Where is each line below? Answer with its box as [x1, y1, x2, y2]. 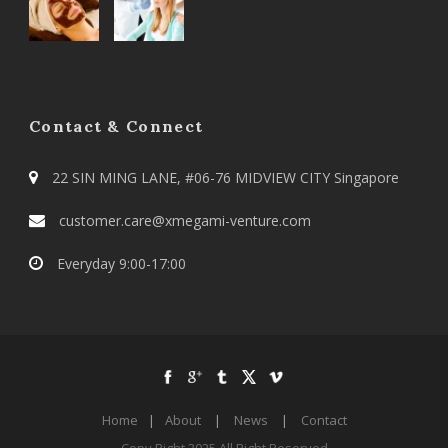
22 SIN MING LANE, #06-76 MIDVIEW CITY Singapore [48, 167, 399, 187]
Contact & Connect [29, 115, 204, 136]
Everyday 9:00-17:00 [53, 253, 186, 273]
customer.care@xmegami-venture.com [55, 210, 311, 230]
